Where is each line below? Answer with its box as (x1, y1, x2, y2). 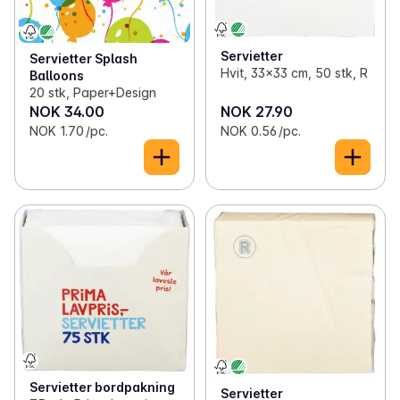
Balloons (29, 67, 84, 83)
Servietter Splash (29, 50, 137, 66)
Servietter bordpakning (29, 379, 175, 395)
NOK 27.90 (220, 102, 293, 121)
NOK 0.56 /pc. (220, 122, 301, 138)
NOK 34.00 (29, 102, 104, 121)
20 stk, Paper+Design (29, 84, 156, 100)
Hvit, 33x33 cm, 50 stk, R (220, 65, 368, 81)
